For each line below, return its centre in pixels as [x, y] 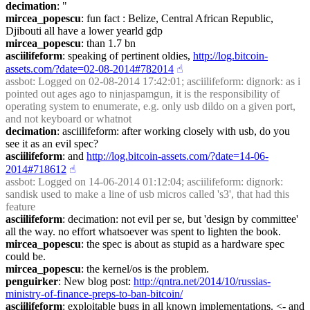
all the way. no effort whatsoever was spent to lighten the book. [143, 231]
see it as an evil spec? [52, 144]
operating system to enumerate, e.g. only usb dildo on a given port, [151, 106]
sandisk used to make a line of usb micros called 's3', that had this [147, 194]
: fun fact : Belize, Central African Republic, [177, 18]
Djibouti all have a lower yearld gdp [84, 31]
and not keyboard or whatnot [69, 119]
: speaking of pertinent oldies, [128, 56]
